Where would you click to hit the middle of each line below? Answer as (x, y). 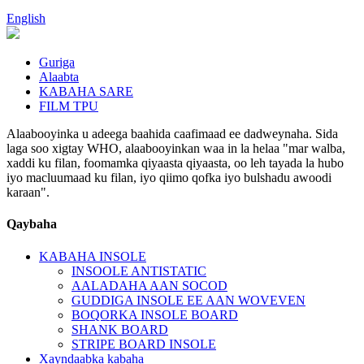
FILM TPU (69, 106)
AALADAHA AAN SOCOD (149, 285)
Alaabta (59, 77)
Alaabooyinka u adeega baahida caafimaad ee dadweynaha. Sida (172, 134)
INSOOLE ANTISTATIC (139, 271)
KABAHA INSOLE (93, 256)
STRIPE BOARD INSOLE (144, 344)
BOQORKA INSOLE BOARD (155, 314)
